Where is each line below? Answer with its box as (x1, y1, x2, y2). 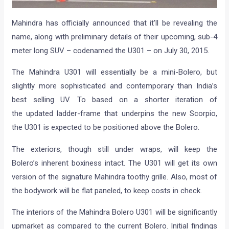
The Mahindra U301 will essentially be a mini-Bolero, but (12, 67, 217, 77)
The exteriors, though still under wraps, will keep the (12, 145, 217, 154)
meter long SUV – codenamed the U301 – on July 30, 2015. (12, 46, 210, 56)
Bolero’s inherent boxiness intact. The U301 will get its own (12, 158, 217, 168)
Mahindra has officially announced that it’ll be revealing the (12, 18, 217, 28)
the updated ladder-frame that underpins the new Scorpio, (12, 109, 217, 119)
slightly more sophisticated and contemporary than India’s (12, 81, 217, 91)
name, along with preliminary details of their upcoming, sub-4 (12, 32, 217, 42)
